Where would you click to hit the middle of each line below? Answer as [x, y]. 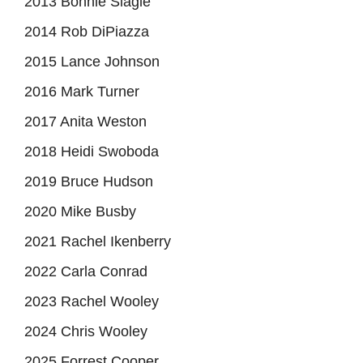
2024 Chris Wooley [86, 332]
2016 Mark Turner [82, 92]
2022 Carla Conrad [86, 272]
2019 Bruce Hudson [89, 182]
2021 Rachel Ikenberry [98, 242]
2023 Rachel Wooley [92, 302]
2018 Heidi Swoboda [92, 152]
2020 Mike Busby [80, 212]
